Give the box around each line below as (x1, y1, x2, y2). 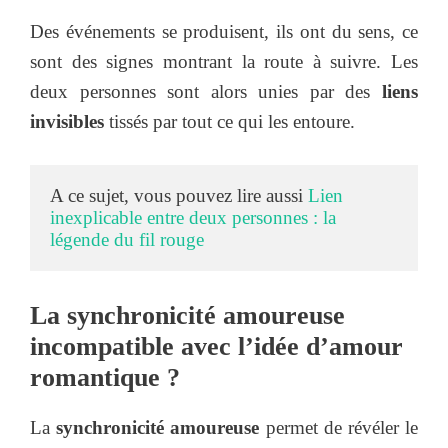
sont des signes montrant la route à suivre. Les (30, 50, 418, 72)
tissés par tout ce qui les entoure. (104, 110, 355, 132)
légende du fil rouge (50, 229, 204, 251)
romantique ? (30, 362, 180, 392)
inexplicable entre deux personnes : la (50, 207, 336, 229)
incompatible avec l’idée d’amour (30, 331, 403, 361)
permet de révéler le (259, 416, 419, 438)
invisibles (30, 110, 104, 132)
